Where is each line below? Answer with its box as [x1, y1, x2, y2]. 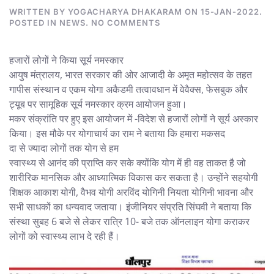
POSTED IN [9, 17, 59, 28]
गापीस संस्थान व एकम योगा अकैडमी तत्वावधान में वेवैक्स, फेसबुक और [9, 82, 248, 96]
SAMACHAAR [160, 28, 216, 38]
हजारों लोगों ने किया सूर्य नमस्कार [9, 53, 124, 67]
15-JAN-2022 [201, 6, 259, 17]
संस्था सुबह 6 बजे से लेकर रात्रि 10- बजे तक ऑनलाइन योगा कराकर [9, 214, 250, 228]
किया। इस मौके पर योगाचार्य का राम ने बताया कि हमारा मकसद [9, 126, 225, 140]
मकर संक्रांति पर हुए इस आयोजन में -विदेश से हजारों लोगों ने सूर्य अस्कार [9, 111, 258, 125]
